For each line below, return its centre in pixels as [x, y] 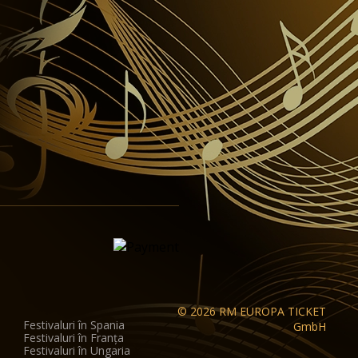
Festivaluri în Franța [73, 338]
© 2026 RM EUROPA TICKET [251, 311]
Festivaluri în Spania [74, 325]
